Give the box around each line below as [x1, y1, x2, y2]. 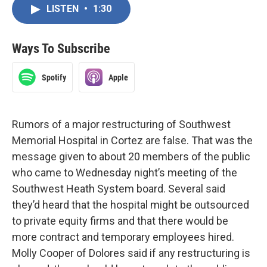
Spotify [42, 72, 66, 82]
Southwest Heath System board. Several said [12, 182, 225, 195]
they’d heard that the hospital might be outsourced [12, 198, 249, 211]
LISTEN [46, 3, 81, 14]
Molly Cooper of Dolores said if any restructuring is [12, 247, 250, 259]
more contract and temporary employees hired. [12, 231, 234, 243]
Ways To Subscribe [12, 41, 110, 56]
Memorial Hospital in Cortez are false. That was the [12, 134, 253, 147]
